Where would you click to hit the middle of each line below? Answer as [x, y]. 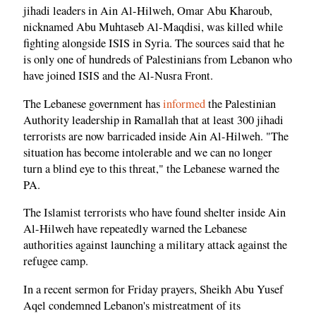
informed [184, 103]
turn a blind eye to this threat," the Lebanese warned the [151, 168]
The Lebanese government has [93, 103]
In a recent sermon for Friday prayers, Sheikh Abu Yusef [153, 289]
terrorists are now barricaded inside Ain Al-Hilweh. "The [156, 136]
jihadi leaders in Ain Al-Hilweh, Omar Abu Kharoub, [148, 11]
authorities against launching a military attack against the [155, 245]
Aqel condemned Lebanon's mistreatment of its [132, 305]
